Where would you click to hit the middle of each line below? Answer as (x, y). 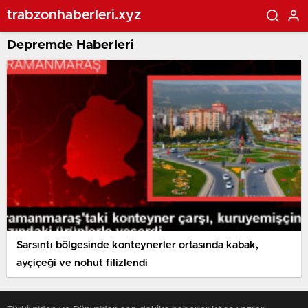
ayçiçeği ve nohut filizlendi (82, 263)
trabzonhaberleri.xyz (74, 15)
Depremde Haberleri (70, 45)
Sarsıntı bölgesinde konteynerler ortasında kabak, (137, 245)
